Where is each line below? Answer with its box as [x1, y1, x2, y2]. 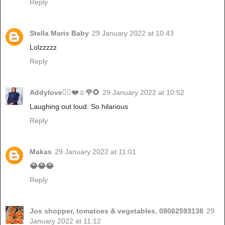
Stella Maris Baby [30, 29, 89, 38]
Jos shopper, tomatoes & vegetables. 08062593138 [30, 206, 203, 215]
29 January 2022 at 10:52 [102, 88, 184, 97]
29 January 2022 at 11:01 [55, 148, 136, 156]
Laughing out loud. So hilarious [30, 102, 128, 111]
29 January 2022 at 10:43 [92, 29, 174, 38]
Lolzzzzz [30, 43, 57, 52]
